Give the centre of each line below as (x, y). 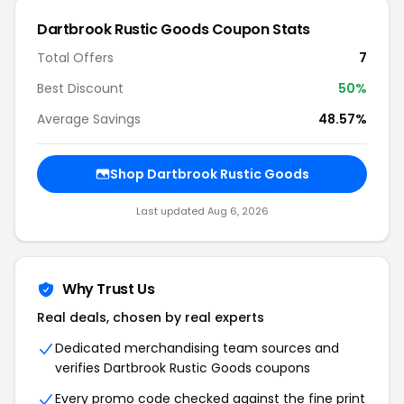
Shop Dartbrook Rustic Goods (209, 174)
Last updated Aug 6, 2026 (202, 211)
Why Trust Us (109, 289)
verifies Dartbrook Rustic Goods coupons (183, 368)
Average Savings (89, 119)
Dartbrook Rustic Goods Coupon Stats (174, 29)
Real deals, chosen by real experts (151, 317)
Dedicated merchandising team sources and (197, 348)
